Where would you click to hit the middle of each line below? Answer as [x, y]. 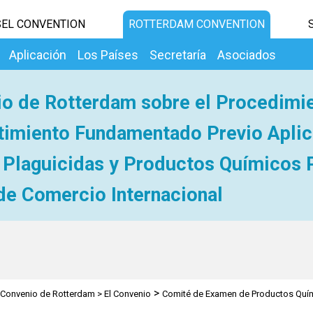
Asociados [247, 55]
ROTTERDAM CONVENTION [196, 24]
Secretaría [178, 55]
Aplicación [38, 55]
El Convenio [127, 294]
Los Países [108, 55]
